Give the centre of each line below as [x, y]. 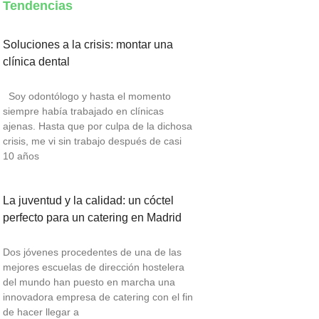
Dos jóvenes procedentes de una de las [92, 252]
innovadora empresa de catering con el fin [98, 297]
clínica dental [36, 62]
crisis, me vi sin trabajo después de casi [92, 141]
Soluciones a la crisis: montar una [88, 45]
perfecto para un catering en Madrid [92, 218]
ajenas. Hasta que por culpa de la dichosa [98, 126]
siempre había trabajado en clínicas [83, 111]
